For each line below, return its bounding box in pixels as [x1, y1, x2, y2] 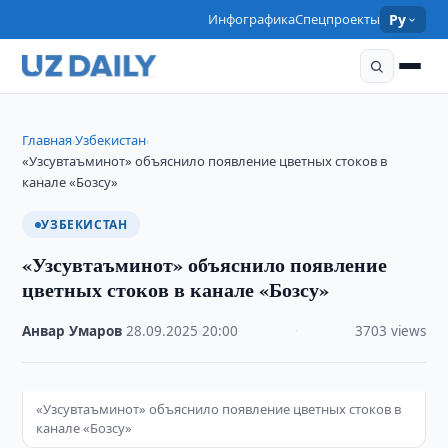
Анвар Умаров [22, 322, 123, 340]
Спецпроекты [295, 10, 381, 28]
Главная [22, 131, 73, 149]
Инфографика [208, 10, 296, 28]
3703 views [354, 322, 426, 340]
